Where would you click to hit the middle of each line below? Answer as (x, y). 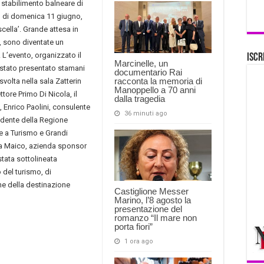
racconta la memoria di (158, 81)
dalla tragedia (140, 98)
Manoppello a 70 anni (155, 90)
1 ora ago (139, 242)
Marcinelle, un (141, 63)
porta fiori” (133, 227)
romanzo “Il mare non (156, 218)
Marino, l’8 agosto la (153, 200)
